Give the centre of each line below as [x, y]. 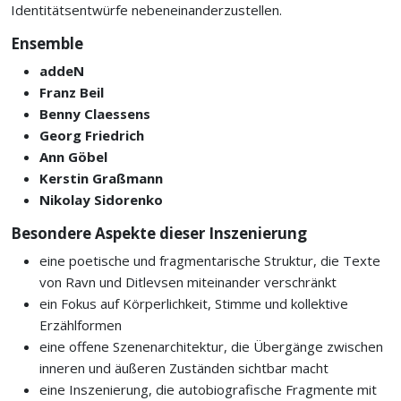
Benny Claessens [95, 114]
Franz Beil [72, 92]
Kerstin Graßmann [101, 178]
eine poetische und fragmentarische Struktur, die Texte [210, 260]
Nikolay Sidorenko [101, 200]
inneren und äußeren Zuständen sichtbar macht [184, 368]
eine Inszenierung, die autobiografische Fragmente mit [208, 389]
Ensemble [47, 43]
